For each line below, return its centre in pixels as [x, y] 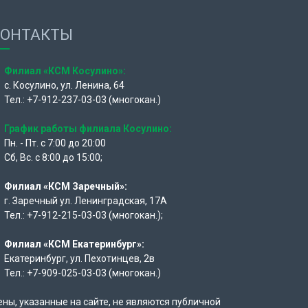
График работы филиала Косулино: [88, 128]
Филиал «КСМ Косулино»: [66, 70]
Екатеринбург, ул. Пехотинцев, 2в [79, 258]
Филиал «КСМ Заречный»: [66, 186]
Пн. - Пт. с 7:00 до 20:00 [55, 143]
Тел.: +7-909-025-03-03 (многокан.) [82, 273]
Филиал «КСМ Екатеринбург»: [75, 244]
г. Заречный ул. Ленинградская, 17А [86, 200]
